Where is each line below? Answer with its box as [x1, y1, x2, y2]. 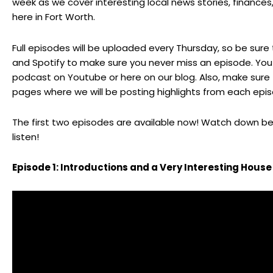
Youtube [68, 70, 107, 83]
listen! [12, 130, 39, 143]
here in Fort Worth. [12, 10, 95, 24]
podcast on [12, 70, 68, 83]
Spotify [32, 55, 65, 69]
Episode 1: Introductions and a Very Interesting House [12, 161, 272, 174]
